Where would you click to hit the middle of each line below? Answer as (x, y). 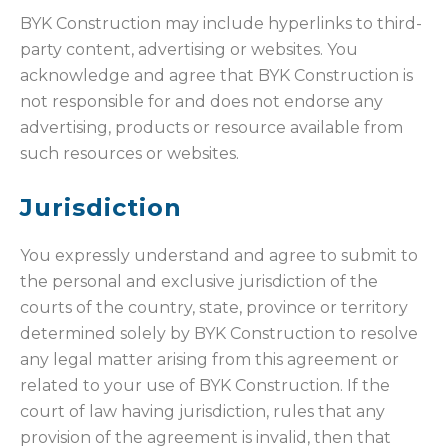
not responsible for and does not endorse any (201, 102)
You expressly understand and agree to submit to (219, 256)
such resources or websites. (129, 154)
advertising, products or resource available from (211, 128)
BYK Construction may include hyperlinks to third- (221, 24)
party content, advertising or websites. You (189, 50)
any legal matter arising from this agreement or (209, 360)
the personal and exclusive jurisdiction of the (199, 282)
